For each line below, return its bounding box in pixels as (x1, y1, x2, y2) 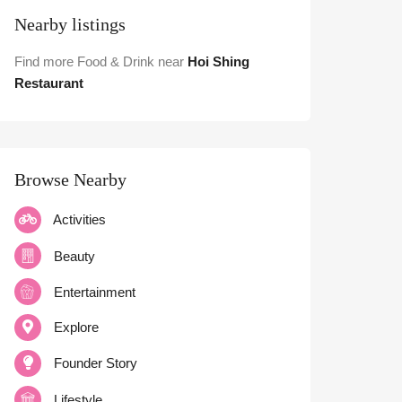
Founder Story (54, 355, 137, 371)
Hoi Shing (188, 54, 249, 69)
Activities (53, 212, 106, 227)
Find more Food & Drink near (14, 54, 184, 69)
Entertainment (54, 284, 135, 300)
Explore (54, 319, 99, 335)
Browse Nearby (14, 170, 127, 189)
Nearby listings (14, 14, 126, 34)
